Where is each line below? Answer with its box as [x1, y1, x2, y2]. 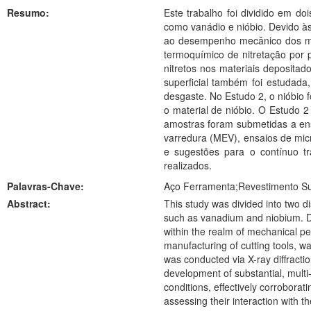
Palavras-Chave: [7, 179, 84, 193]
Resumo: [7, 6, 49, 19]
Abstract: [7, 196, 51, 210]
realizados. [163, 158, 212, 172]
